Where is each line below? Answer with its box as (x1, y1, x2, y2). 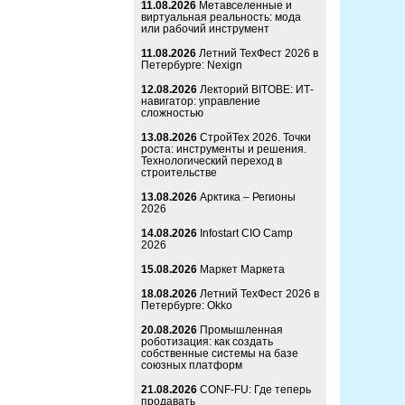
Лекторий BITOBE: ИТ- (200, 83, 314, 97)
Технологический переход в (141, 155, 282, 168)
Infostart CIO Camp (200, 227, 293, 240)
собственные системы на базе (141, 347, 298, 361)
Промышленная (200, 324, 283, 337)
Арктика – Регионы (200, 191, 296, 204)
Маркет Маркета (200, 263, 285, 277)
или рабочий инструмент (141, 23, 269, 36)
